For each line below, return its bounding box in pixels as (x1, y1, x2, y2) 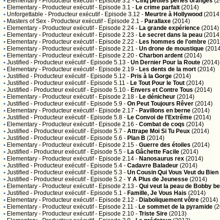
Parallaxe (144, 18, 171, 25)
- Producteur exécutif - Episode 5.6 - (29, 135, 127, 141)
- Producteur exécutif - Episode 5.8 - (29, 114, 127, 121)
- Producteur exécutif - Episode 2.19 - (37, 66, 139, 73)
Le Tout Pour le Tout (130, 80, 185, 86)
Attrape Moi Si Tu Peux (127, 128, 190, 135)
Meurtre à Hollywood (145, 11, 202, 18)
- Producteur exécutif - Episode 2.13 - (37, 183, 139, 190)
